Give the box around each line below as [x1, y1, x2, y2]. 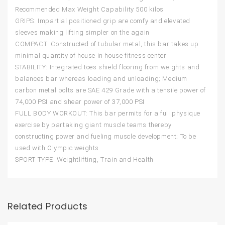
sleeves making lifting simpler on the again [15, 29, 150, 37]
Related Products [8, 200, 88, 213]
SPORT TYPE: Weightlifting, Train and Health [15, 156, 154, 164]
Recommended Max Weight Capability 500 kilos [15, 6, 164, 14]
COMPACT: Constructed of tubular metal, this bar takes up [15, 40, 199, 48]
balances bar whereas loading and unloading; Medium [15, 75, 188, 83]
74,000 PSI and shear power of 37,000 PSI [15, 98, 145, 106]
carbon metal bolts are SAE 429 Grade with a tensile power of [15, 86, 206, 94]
